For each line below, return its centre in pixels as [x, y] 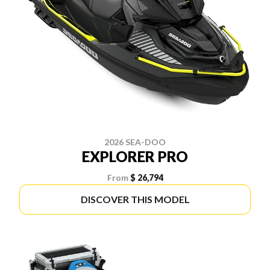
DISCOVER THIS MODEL [135, 199]
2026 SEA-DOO [135, 142]
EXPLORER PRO [135, 156]
